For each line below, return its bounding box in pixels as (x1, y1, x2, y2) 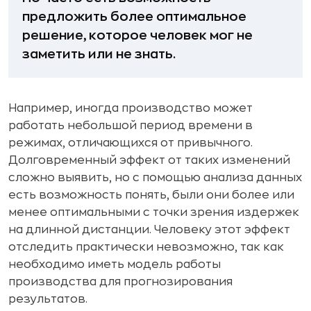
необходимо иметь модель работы (8, 258, 221, 270)
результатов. (8, 293, 87, 305)
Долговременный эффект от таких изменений (8, 154, 290, 166)
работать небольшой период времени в (8, 119, 253, 131)
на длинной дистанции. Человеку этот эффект (8, 224, 290, 235)
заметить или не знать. (22, 47, 176, 60)
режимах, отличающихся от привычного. (8, 137, 253, 149)
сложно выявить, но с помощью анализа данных (8, 171, 302, 183)
